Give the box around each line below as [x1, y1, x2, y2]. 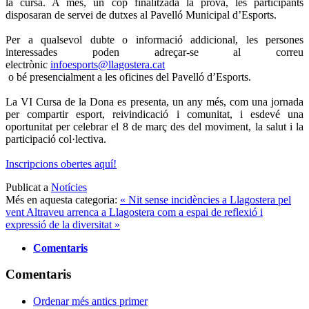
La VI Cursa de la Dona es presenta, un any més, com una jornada [6, 95, 303, 108]
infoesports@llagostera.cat [50, 58, 165, 70]
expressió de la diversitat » [6, 218, 120, 230]
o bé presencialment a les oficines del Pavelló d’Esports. [6, 70, 251, 83]
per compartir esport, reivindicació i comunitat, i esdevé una [6, 108, 303, 120]
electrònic [6, 58, 50, 70]
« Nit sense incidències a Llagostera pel [120, 193, 291, 206]
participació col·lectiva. [6, 132, 106, 145]
